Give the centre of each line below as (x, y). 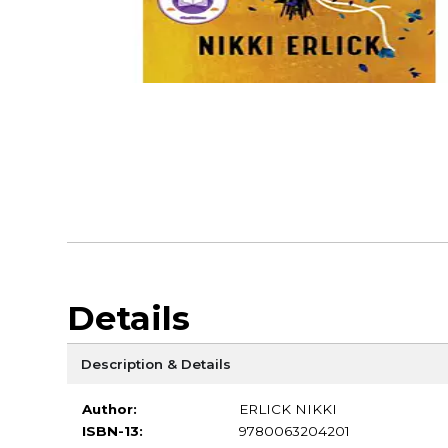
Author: (109, 408)
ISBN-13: (112, 430)
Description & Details (155, 363)
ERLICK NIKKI (287, 408)
